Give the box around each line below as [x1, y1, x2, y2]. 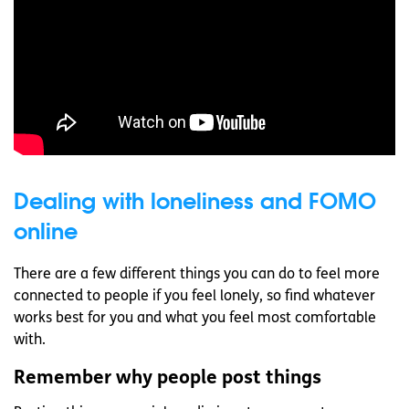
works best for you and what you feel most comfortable [14, 311, 376, 327]
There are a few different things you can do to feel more [14, 267, 380, 283]
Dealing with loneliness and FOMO [14, 186, 376, 215]
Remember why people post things [14, 369, 321, 389]
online [14, 216, 78, 246]
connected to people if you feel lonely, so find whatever [14, 289, 375, 305]
